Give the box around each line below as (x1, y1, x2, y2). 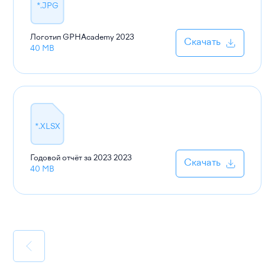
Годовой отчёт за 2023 (30, 154, 112, 162)
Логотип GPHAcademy (30, 33, 114, 41)
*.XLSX (34, 122, 60, 130)
